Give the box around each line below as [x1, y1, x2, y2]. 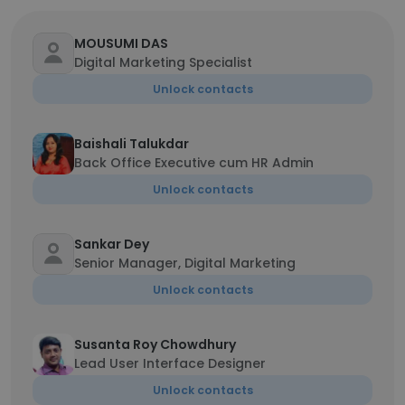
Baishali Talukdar [74, 135, 189, 153]
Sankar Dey [74, 235, 149, 253]
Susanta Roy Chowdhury [74, 335, 236, 353]
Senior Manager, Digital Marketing [74, 254, 296, 272]
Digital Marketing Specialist [74, 53, 252, 71]
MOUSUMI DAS [74, 34, 168, 52]
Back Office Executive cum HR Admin [74, 154, 314, 172]
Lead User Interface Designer [74, 354, 266, 372]
